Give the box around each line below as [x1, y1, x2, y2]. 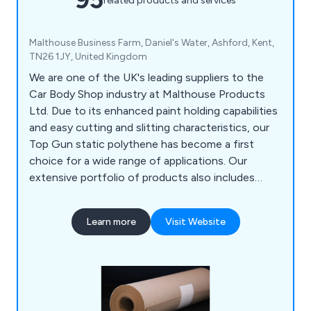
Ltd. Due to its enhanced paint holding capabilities [29, 104, 278, 118]
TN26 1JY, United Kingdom [29, 51, 147, 63]
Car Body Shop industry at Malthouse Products [29, 87, 265, 101]
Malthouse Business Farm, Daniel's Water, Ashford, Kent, [29, 37, 274, 49]
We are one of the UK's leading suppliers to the [29, 71, 264, 85]
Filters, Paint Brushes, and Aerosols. [29, 204, 207, 218]
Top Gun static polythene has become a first [29, 137, 254, 151]
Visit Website [165, 216, 226, 228]
